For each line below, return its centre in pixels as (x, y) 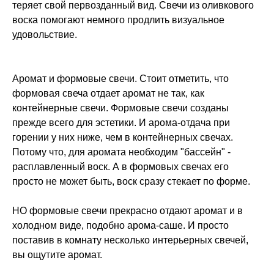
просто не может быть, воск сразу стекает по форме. (131, 182)
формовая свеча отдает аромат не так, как (108, 94)
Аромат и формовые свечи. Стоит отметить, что (120, 79)
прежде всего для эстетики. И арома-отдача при (121, 123)
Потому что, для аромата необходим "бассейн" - (121, 152)
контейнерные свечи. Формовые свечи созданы (120, 108)
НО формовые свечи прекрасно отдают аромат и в (128, 211)
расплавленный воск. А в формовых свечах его (120, 167)
